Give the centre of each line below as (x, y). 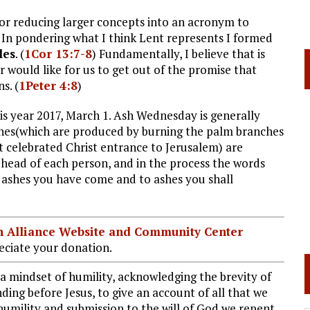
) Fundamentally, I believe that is (179, 53)
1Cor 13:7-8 (58, 53)
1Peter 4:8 (48, 85)
